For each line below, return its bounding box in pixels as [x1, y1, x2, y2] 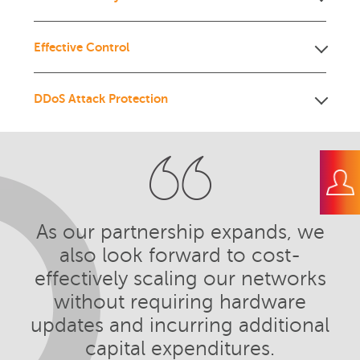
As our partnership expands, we [35, 221, 325, 244]
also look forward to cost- [59, 244, 301, 268]
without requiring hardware [54, 291, 306, 314]
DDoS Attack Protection [34, 92, 169, 106]
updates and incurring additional [31, 314, 329, 337]
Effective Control [34, 40, 130, 55]
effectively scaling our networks [34, 268, 326, 291]
